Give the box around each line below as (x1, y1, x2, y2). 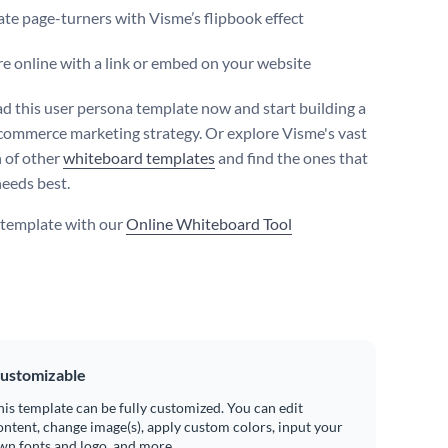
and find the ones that (215, 148, 368, 168)
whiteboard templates (63, 148, 215, 168)
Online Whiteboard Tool (126, 214, 292, 234)
